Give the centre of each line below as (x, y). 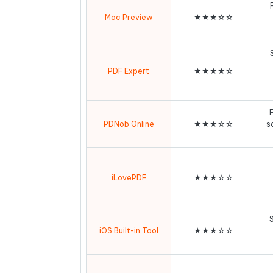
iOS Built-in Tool (129, 231)
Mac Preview (129, 17)
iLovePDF (129, 177)
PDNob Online (129, 124)
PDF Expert (129, 71)
